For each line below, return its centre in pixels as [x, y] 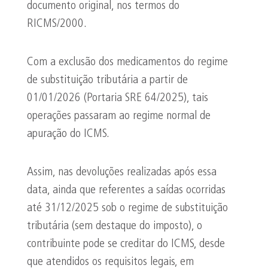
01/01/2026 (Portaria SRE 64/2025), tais [118, 98]
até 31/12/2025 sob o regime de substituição [127, 208]
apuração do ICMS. [68, 134]
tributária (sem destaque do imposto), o [115, 226]
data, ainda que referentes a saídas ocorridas [126, 190]
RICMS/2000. [57, 24]
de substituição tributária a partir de [107, 80]
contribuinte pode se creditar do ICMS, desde [126, 244]
